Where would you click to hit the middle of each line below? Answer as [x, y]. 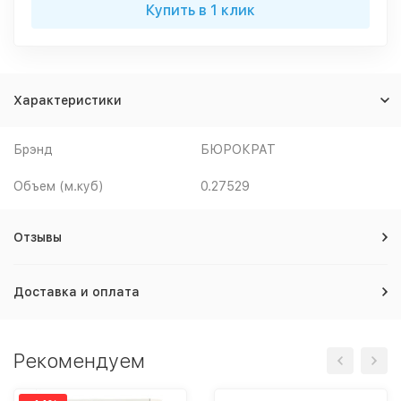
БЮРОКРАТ [238, 149]
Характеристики [68, 100]
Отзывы [38, 237]
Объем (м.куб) [59, 186]
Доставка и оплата [77, 292]
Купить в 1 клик [200, 10]
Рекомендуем [79, 361]
